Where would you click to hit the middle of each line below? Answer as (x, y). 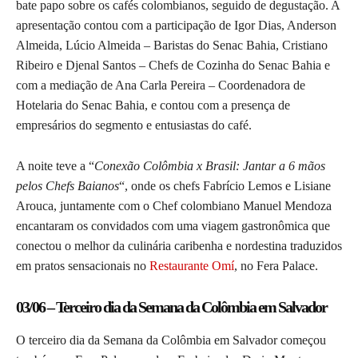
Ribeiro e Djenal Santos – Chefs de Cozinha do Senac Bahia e (173, 66)
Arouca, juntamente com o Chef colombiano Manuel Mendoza (174, 206)
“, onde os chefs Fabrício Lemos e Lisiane (225, 186)
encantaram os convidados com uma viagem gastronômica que (173, 226)
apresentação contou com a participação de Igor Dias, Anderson (176, 26)
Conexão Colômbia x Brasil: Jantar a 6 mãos (210, 166)
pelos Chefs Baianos (68, 186)
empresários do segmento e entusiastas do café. (134, 125)
